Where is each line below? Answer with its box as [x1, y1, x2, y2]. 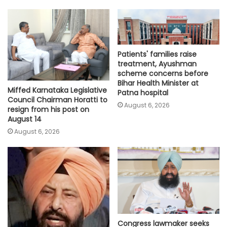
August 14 [8, 113, 42, 124]
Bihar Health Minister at [118, 78, 199, 89]
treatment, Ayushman [118, 59, 197, 69]
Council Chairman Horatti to [8, 94, 107, 105]
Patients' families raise [118, 49, 197, 60]
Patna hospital [118, 88, 168, 98]
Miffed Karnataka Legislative [8, 85, 107, 95]
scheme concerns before [118, 68, 208, 79]
